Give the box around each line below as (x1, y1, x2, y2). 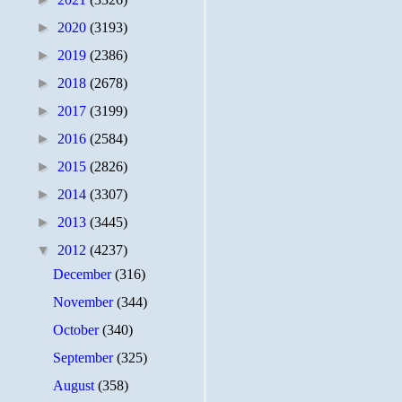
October (53, 322, 103, 337)
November (53, 294, 118, 310)
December (53, 267, 116, 282)
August (53, 378, 99, 393)
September (53, 350, 118, 365)
